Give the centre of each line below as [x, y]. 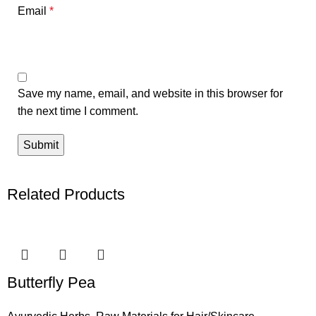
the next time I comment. [78, 111]
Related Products [66, 195]
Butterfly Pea [51, 283]
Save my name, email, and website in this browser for [150, 94]
